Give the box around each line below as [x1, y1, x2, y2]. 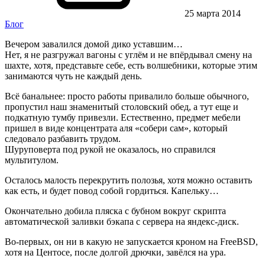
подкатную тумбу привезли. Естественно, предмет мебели [5, 112, 241, 122]
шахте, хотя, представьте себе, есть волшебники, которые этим [5, 60, 257, 70]
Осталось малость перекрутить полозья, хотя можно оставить [5, 174, 252, 185]
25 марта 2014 [182, 8, 241, 18]
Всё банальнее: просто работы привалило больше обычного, [5, 91, 249, 101]
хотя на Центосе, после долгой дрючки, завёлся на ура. [5, 247, 226, 257]
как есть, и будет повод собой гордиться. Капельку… [5, 185, 219, 196]
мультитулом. [5, 154, 59, 165]
